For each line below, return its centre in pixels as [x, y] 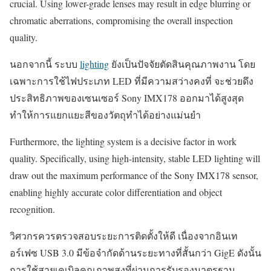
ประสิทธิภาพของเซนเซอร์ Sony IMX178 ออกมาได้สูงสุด [127, 97]
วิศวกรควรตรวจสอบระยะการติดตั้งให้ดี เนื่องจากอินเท [124, 235]
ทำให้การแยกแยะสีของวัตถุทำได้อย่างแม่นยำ [105, 114]
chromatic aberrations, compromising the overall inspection [121, 20]
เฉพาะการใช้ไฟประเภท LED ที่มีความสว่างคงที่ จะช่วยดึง [132, 80]
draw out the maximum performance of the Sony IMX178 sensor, [134, 175]
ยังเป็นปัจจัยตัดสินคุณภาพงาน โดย [182, 64]
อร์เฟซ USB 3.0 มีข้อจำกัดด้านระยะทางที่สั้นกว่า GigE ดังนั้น [135, 252]
